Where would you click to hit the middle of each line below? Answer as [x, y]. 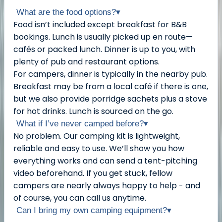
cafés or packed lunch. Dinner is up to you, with [104, 50]
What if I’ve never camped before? [80, 124]
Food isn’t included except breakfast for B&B [100, 25]
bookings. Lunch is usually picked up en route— [103, 37]
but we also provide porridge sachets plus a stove [110, 99]
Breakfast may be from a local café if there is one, [111, 87]
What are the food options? [66, 12]
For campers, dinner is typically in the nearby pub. [111, 74]
